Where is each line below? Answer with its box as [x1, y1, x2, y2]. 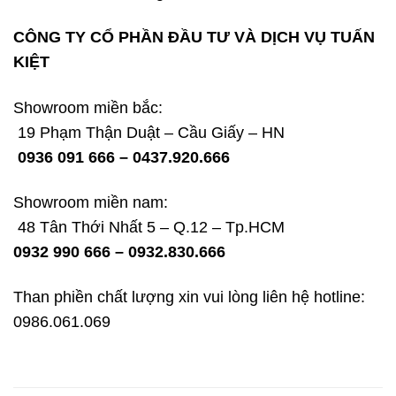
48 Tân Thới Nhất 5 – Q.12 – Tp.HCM [13, 217, 285, 236]
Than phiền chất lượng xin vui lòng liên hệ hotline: [13, 288, 365, 307]
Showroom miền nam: [13, 193, 168, 211]
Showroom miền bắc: [13, 98, 163, 117]
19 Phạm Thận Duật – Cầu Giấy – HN [13, 123, 285, 141]
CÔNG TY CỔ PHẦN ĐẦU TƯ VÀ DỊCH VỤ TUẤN [13, 28, 375, 47]
